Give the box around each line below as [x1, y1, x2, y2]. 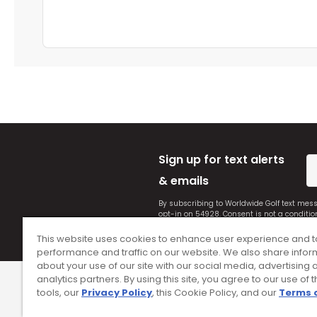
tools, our [37, 286, 81, 299]
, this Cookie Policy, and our [152, 286, 279, 299]
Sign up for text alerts [158, 151, 284, 168]
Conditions [158, 219, 198, 230]
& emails [158, 172, 209, 189]
